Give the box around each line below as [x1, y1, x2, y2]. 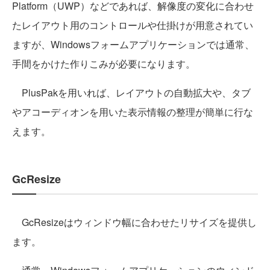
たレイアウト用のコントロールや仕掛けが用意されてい [12, 18, 253, 33]
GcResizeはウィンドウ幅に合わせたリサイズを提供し [12, 215, 257, 230]
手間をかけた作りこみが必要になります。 [12, 57, 195, 71]
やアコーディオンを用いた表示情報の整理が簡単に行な [12, 105, 253, 119]
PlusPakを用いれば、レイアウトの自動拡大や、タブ [12, 86, 251, 100]
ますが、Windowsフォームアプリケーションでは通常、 [12, 37, 254, 52]
